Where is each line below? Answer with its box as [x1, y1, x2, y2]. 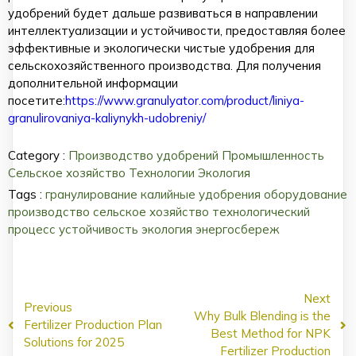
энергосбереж [195, 222, 279, 238]
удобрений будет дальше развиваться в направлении [8, 6, 318, 21]
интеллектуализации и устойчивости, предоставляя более [8, 23, 346, 39]
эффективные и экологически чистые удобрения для [8, 41, 315, 56]
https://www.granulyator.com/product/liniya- [65, 93, 304, 109]
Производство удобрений [68, 148, 222, 164]
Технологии [129, 165, 198, 181]
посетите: [8, 93, 65, 109]
